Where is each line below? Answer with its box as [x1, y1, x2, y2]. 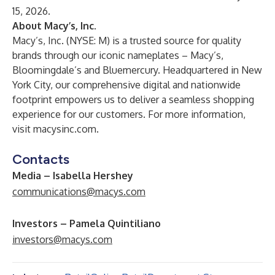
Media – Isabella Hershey [12, 169, 133, 182]
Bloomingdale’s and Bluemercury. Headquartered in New [12, 64, 262, 76]
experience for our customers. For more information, [12, 108, 246, 120]
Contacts [12, 151, 69, 168]
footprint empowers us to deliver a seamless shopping [12, 93, 254, 106]
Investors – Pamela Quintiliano [12, 217, 161, 230]
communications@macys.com [12, 185, 145, 198]
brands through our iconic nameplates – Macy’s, [12, 49, 223, 61]
